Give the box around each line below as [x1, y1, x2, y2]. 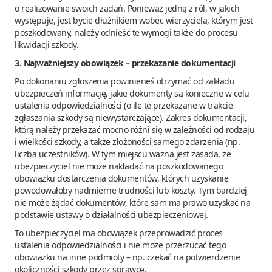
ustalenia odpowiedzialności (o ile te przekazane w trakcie [15, 99, 233, 111]
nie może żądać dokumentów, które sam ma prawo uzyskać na [15, 196, 250, 208]
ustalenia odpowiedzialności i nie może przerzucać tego [15, 239, 226, 251]
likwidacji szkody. [15, 38, 78, 50]
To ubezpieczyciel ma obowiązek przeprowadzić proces [15, 226, 223, 239]
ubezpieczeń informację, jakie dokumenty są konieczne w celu [15, 87, 250, 99]
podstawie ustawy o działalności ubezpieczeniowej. [15, 208, 208, 220]
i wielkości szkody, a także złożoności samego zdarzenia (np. [15, 135, 240, 148]
